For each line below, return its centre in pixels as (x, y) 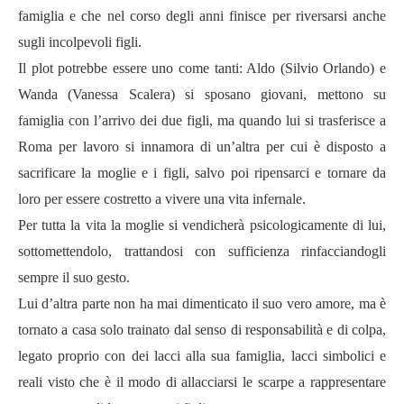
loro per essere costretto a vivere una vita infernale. (162, 199)
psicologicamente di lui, (318, 225)
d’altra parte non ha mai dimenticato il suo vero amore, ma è (214, 303)
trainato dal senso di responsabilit (222, 330)
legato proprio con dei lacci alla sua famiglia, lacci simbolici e (202, 356)
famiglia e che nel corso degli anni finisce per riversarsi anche (202, 16)
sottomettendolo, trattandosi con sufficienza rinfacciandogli (202, 251)
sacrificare (47, 173)
